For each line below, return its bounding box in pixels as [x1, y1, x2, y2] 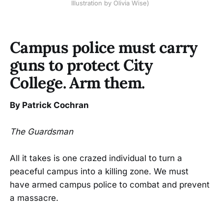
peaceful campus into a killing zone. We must [10, 166, 189, 177]
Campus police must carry [10, 37, 198, 58]
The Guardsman [10, 127, 73, 137]
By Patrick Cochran [10, 100, 89, 110]
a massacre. [10, 193, 58, 203]
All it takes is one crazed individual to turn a [10, 153, 182, 164]
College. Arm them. [10, 73, 145, 93]
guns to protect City [10, 55, 153, 76]
